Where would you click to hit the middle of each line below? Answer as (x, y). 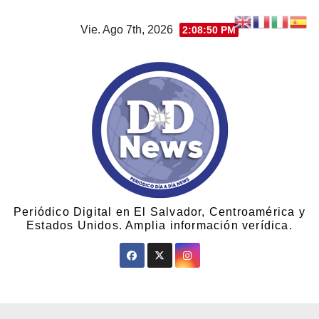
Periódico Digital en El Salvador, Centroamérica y (159, 212)
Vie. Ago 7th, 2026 (128, 30)
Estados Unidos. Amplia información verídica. (159, 225)
